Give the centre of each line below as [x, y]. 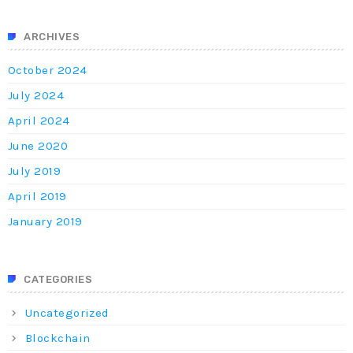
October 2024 [48, 71]
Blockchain [58, 338]
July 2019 [35, 171]
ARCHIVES [52, 37]
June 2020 [38, 146]
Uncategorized [67, 312]
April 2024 [39, 121]
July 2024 [36, 96]
